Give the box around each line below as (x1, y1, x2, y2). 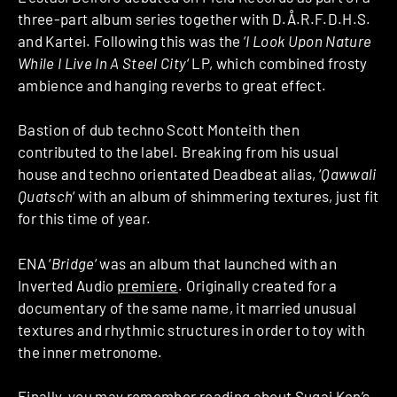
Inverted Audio (18, 276, 118, 294)
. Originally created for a (177, 276, 338, 294)
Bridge (51, 253, 95, 272)
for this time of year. (18, 209, 152, 228)
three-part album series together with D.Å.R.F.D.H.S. (18, 9, 371, 27)
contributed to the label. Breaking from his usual (18, 143, 339, 161)
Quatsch (18, 187, 74, 206)
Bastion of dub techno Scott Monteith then (18, 121, 300, 139)
